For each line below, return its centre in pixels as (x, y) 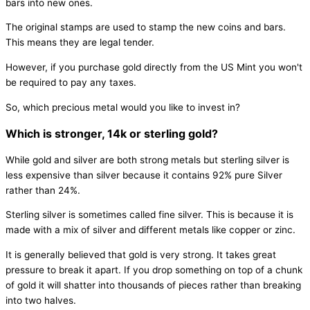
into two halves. (41, 300)
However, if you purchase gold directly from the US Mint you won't (154, 67)
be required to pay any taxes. (71, 82)
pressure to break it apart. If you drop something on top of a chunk (154, 270)
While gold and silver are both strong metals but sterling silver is (147, 159)
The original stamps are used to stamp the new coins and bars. (146, 27)
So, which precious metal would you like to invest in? (123, 107)
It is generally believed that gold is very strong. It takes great (141, 254)
